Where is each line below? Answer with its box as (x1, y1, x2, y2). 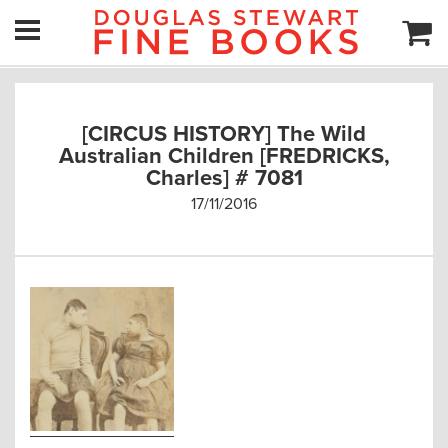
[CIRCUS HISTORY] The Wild (82, 121, 366, 147)
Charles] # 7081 (145, 165, 303, 191)
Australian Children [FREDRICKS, (58, 143, 390, 169)
